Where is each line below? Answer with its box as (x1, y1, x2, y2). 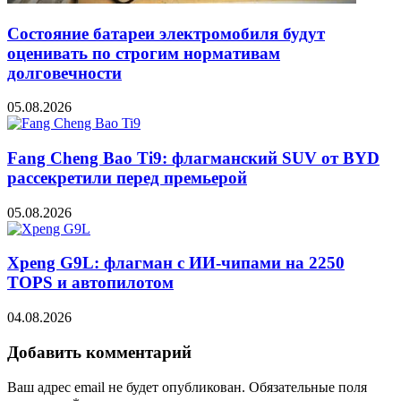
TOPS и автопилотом (7, 273, 174, 293)
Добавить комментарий (7, 342, 192, 362)
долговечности (7, 63, 122, 82)
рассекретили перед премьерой (7, 167, 247, 187)
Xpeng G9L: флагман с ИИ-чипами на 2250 (7, 253, 345, 273)
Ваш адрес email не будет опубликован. (7, 379, 245, 395)
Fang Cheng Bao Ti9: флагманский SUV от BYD (7, 148, 380, 167)
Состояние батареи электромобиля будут (7, 23, 325, 43)
